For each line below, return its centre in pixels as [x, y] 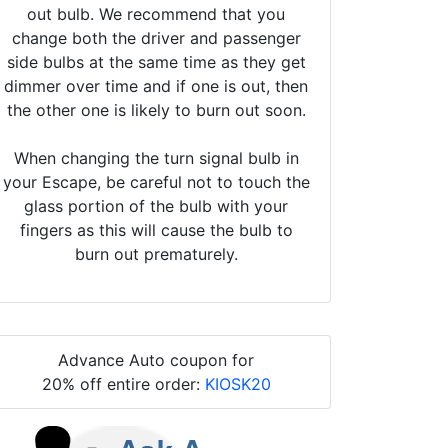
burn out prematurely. [156, 253]
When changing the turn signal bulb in [156, 157]
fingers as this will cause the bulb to [156, 229]
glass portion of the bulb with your [156, 205]
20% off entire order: [123, 383]
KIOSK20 [237, 383]
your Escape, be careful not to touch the [156, 181]
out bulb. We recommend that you [156, 13]
